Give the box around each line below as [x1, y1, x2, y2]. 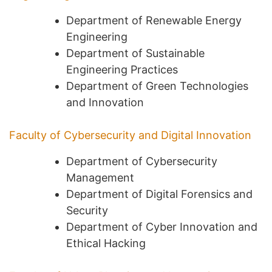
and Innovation [66, 95, 144, 109]
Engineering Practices [66, 63, 178, 76]
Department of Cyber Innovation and [66, 220, 257, 233]
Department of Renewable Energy [66, 13, 242, 27]
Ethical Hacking [66, 236, 146, 250]
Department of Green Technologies [66, 79, 248, 92]
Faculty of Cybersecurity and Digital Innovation [9, 128, 251, 141]
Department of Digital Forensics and [66, 187, 253, 200]
